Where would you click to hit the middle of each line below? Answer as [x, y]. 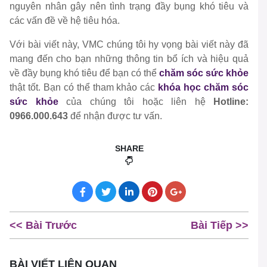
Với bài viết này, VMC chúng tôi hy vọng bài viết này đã [129, 45]
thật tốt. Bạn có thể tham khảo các [83, 88]
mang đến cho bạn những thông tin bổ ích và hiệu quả [129, 59]
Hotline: [231, 102]
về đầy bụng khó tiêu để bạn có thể [84, 73]
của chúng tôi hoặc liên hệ [140, 102]
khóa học [180, 88]
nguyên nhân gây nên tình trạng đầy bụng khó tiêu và [129, 7]
